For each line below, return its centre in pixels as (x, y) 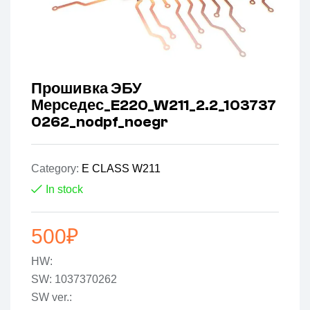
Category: (56, 169)
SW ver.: (52, 298)
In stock (64, 190)
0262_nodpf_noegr (100, 122)
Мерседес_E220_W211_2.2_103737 (154, 106)
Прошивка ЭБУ (86, 89)
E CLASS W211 (121, 169)
